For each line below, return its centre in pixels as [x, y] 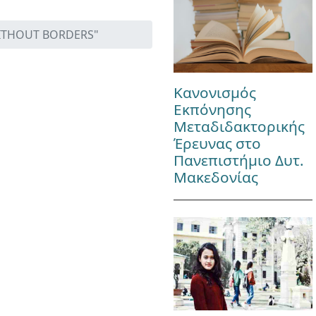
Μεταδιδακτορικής [239, 127]
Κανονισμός [214, 93]
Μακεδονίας [215, 177]
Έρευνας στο [217, 144]
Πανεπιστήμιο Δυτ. [238, 160]
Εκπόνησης [212, 110]
